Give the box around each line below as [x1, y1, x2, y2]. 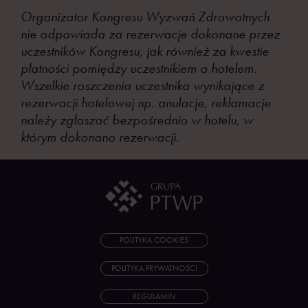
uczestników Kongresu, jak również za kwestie [21, 41, 269, 60]
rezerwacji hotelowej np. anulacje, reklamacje [21, 93, 271, 111]
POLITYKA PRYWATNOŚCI [111, 262, 197, 274]
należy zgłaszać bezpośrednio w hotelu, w [21, 110, 253, 129]
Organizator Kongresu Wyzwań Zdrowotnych [21, 7, 269, 25]
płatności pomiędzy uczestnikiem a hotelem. [21, 58, 257, 77]
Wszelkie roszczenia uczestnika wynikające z [21, 76, 264, 94]
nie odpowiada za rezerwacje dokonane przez [21, 24, 280, 43]
